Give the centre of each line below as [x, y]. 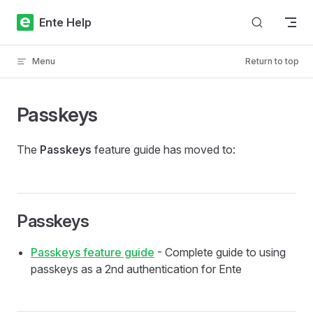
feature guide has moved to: [163, 150]
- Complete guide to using [220, 252]
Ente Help [65, 22]
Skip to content [49, 19]
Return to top [272, 61]
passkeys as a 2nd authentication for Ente [136, 269]
